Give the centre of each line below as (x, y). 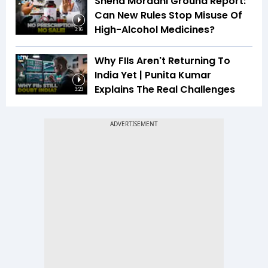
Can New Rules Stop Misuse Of (168, 16)
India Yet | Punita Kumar (153, 75)
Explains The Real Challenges (165, 90)
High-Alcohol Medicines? (155, 30)
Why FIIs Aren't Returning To (162, 61)
